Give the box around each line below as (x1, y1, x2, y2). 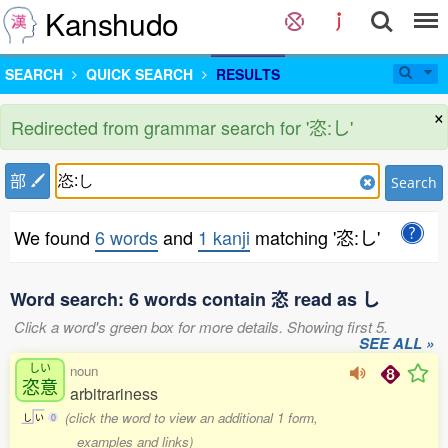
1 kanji (198, 224, 250, 250)
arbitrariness (70, 382, 158, 405)
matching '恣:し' (250, 224, 380, 250)
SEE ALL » (359, 332, 434, 354)
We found (14, 224, 95, 250)
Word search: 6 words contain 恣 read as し (10, 286, 380, 312)
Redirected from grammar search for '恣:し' (11, 114, 353, 140)
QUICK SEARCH (86, 64, 193, 84)
